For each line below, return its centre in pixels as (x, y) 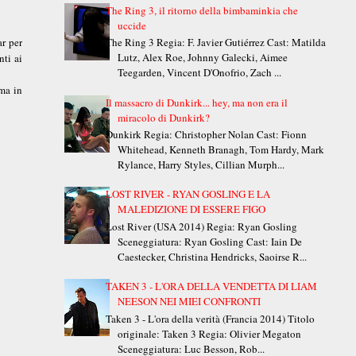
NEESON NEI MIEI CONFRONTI (189, 302)
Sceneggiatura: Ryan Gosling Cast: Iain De (209, 242)
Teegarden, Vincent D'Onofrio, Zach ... (199, 73)
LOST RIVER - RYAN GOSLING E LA (188, 194)
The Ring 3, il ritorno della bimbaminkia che (201, 10)
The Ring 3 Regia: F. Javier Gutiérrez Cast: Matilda (215, 43)
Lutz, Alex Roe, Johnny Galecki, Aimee (202, 58)
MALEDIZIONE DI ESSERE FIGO (191, 209)
